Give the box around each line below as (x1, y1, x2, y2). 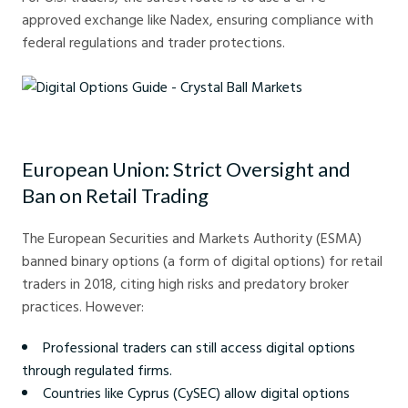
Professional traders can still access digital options (43, 336, 355, 359)
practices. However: (22, 295, 144, 318)
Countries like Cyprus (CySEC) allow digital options (43, 382, 350, 404)
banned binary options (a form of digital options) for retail (22, 250, 382, 272)
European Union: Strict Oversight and (22, 157, 351, 182)
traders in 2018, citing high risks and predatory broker (22, 272, 349, 295)
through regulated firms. (22, 359, 172, 382)
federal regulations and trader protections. (22, 31, 285, 54)
